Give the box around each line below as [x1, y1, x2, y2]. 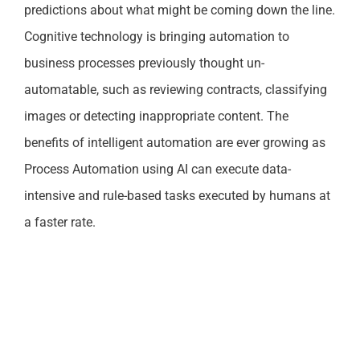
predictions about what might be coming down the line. [24, 2, 335, 18]
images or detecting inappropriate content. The [24, 108, 288, 125]
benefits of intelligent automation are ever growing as [24, 135, 325, 151]
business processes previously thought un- [24, 55, 264, 72]
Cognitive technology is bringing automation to [24, 29, 289, 45]
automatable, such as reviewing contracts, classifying [24, 82, 327, 98]
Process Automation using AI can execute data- [24, 162, 291, 178]
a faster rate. [24, 215, 96, 231]
